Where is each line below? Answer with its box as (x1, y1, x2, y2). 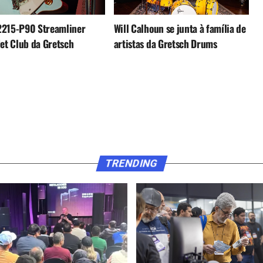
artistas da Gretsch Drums (113, 35, 217, 51)
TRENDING (104, 157, 159, 170)
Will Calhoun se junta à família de (113, 20, 246, 36)
